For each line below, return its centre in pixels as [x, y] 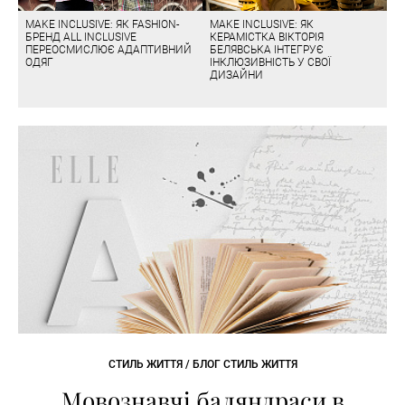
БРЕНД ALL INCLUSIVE [81, 37]
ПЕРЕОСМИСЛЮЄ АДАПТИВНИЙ [108, 49]
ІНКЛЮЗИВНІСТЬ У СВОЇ [270, 62]
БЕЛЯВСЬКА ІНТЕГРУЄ [267, 49]
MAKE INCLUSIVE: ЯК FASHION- [102, 24]
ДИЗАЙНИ [236, 75]
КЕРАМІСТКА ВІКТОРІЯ [267, 37]
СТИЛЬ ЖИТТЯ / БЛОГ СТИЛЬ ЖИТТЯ [202, 364]
